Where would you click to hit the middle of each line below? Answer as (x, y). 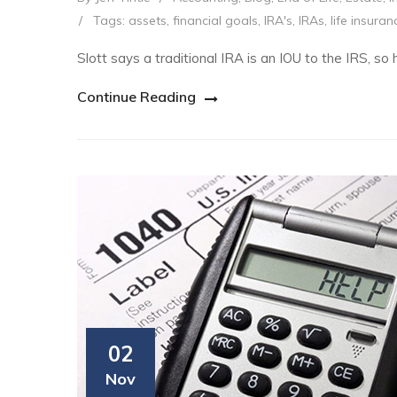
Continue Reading (136, 96)
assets (148, 20)
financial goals (215, 20)
